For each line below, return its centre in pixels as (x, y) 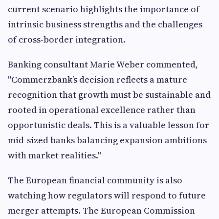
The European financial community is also (95, 180)
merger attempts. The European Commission (101, 210)
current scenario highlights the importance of (104, 9)
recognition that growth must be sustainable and (109, 95)
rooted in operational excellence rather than (102, 110)
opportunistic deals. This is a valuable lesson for (109, 125)
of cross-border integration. (67, 39)
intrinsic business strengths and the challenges (105, 24)
